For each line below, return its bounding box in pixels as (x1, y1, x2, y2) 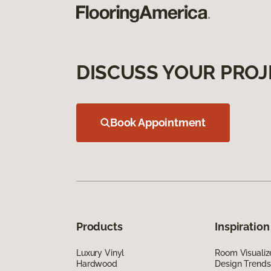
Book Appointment (110, 116, 206, 129)
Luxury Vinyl (76, 247, 125, 258)
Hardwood (76, 258, 117, 269)
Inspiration (215, 220, 270, 233)
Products (76, 220, 123, 233)
